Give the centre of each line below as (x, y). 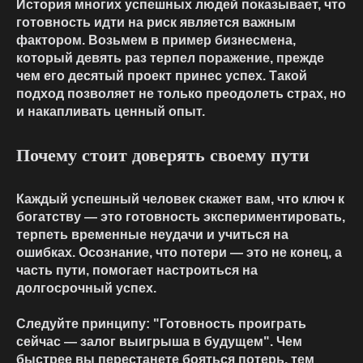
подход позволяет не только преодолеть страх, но (181, 94)
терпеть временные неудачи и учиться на (152, 235)
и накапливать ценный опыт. (111, 112)
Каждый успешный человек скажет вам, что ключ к (180, 199)
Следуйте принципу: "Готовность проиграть (161, 324)
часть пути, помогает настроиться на (137, 271)
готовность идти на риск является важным (156, 23)
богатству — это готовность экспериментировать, (181, 217)
